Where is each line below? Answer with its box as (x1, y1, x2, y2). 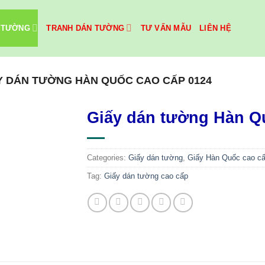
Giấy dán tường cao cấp (104, 172, 188, 180)
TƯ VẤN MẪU (140, 23, 192, 33)
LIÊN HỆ (199, 23, 232, 33)
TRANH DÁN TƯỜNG (46, 23, 125, 33)
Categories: (86, 153, 128, 162)
